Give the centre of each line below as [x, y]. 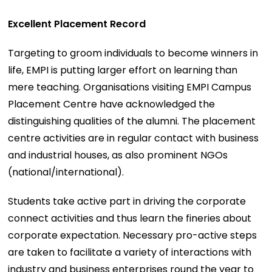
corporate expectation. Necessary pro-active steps [133, 235]
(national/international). [66, 172]
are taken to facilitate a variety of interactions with [130, 252]
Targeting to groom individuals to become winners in [133, 53]
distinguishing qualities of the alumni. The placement [132, 121]
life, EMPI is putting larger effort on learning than [123, 70]
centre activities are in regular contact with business [134, 138]
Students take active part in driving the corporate [127, 201]
